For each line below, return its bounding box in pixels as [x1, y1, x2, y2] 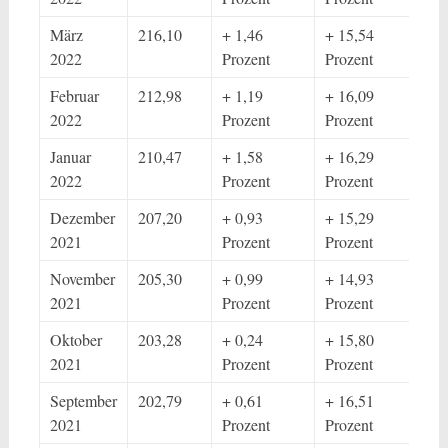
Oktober [49, 329, 102, 350]
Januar [49, 146, 91, 167]
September [49, 390, 117, 411]
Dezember [49, 207, 115, 228]
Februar [49, 85, 99, 106]
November [49, 268, 115, 289]
